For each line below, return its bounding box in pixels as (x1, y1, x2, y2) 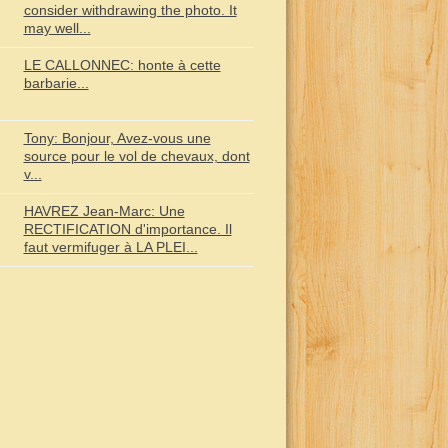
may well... (23, 20, 91, 36)
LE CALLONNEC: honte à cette (23, 57, 221, 73)
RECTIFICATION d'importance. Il (23, 221, 232, 237)
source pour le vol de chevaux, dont (23, 148, 250, 164)
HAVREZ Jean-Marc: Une (23, 203, 185, 219)
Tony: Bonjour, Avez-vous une (23, 130, 211, 146)
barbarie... (23, 75, 89, 91)
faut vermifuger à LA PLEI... (23, 239, 198, 255)
